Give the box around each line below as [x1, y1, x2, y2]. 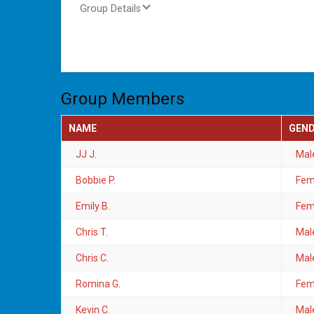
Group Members [61, 89, 184, 109]
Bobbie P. [76, 175, 116, 186]
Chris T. [76, 226, 108, 238]
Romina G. [76, 278, 121, 290]
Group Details [80, 3, 141, 15]
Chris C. [76, 252, 109, 264]
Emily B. [76, 200, 110, 212]
